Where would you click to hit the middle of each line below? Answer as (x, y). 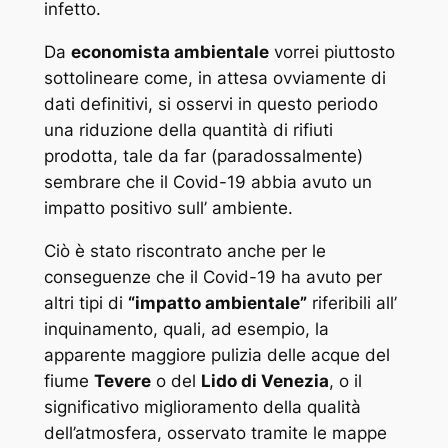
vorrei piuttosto (331, 52)
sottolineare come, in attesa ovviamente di (214, 78)
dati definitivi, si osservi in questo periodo (210, 104)
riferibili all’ (351, 302)
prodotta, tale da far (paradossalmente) (203, 156)
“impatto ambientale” (217, 302)
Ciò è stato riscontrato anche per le (184, 250)
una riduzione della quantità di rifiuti (188, 130)
